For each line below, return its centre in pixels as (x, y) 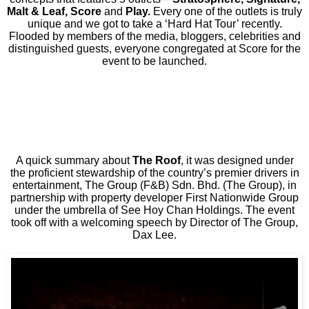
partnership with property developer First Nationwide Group (154, 197)
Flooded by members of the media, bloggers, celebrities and (154, 36)
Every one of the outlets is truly (226, 11)
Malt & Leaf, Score (54, 11)
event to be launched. (154, 61)
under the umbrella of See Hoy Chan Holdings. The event (154, 210)
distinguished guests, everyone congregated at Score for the (154, 48)
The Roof (156, 160)
